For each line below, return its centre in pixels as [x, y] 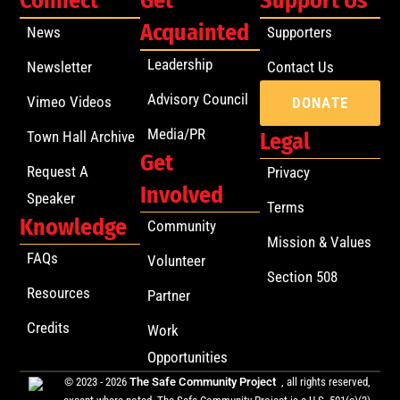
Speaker [51, 198]
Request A [58, 171]
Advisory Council [197, 99]
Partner [168, 296]
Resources [59, 293]
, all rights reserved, [325, 382]
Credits [49, 328]
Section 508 [303, 277]
